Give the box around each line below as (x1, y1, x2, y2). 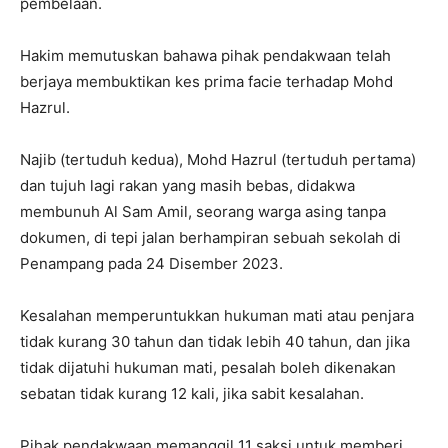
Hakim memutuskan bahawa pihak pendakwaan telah (20, 46, 391, 66)
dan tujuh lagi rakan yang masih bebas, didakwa (20, 176, 355, 196)
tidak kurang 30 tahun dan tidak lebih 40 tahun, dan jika (20, 332, 410, 352)
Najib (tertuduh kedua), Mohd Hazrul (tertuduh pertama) (20, 150, 416, 170)
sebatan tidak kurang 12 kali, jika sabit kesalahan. (20, 384, 364, 404)
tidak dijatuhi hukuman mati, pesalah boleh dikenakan (20, 358, 396, 378)
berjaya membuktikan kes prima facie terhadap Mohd (20, 72, 393, 92)
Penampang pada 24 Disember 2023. (20, 254, 283, 274)
